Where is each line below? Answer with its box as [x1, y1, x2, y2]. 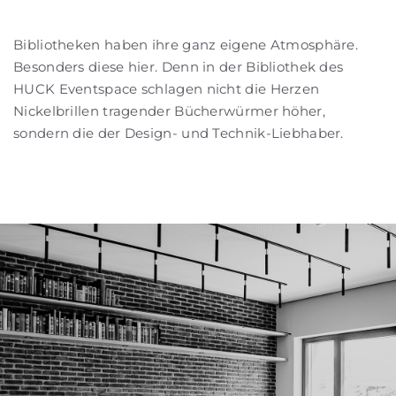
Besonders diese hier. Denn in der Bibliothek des [13, 58, 344, 76]
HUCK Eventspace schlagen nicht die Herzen [13, 80, 320, 98]
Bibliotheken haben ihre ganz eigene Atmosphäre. [13, 36, 359, 54]
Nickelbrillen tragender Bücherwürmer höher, [13, 103, 325, 120]
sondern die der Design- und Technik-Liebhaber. [13, 125, 344, 142]
